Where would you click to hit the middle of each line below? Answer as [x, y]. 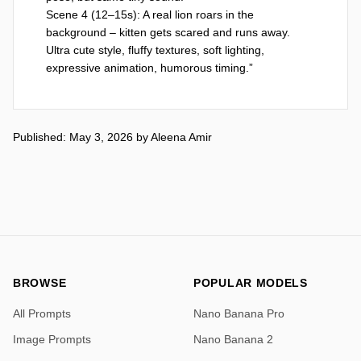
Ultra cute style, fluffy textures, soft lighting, [155, 50]
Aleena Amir [181, 137]
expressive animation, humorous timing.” [149, 67]
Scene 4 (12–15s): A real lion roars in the [150, 14]
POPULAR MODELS [251, 282]
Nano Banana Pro [239, 313]
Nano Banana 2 [233, 339]
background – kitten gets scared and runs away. [168, 32]
